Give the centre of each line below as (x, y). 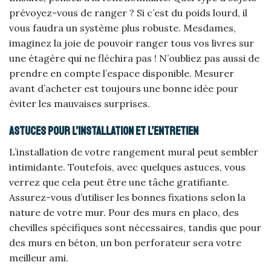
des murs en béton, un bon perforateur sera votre (125, 242)
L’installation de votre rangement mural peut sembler (134, 152)
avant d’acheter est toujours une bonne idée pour (124, 89)
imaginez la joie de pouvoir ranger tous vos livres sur (132, 43)
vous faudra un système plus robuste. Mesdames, (122, 28)
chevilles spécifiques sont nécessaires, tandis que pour (135, 227)
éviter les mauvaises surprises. (80, 104)
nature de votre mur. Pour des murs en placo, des (124, 212)
